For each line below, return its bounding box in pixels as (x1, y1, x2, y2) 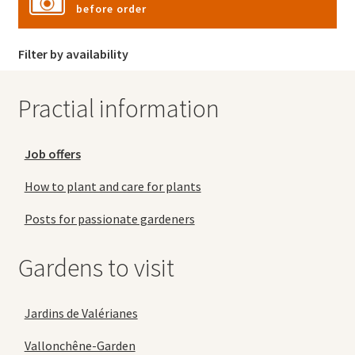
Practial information (17, 93, 219, 125)
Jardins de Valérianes (24, 304, 138, 321)
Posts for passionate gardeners (24, 210, 195, 227)
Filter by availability (17, 45, 128, 62)
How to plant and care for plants (24, 177, 201, 194)
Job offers (24, 145, 81, 162)
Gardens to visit (17, 252, 174, 284)
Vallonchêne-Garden (24, 337, 136, 353)
